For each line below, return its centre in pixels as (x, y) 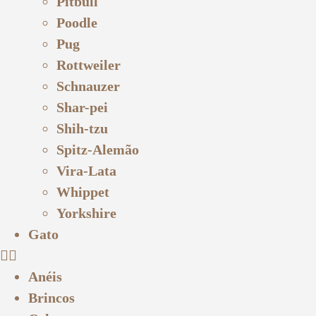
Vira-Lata (86, 170)
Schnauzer (88, 86)
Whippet (83, 192)
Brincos (51, 297)
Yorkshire (86, 213)
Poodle (77, 22)
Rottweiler (89, 65)
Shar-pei (82, 107)
